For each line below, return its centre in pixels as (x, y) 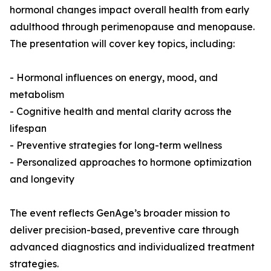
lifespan (28, 129)
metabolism (37, 95)
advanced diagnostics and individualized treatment (132, 247)
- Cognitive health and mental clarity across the (121, 112)
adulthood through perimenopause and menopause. (132, 27)
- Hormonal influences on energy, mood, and (114, 78)
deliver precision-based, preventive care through (124, 230)
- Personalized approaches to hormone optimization (131, 162)
